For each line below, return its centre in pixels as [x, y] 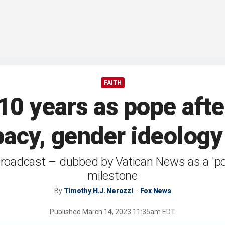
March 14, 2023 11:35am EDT [129, 212]
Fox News [155, 191]
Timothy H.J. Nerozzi [98, 191]
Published [66, 212]
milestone [113, 176]
